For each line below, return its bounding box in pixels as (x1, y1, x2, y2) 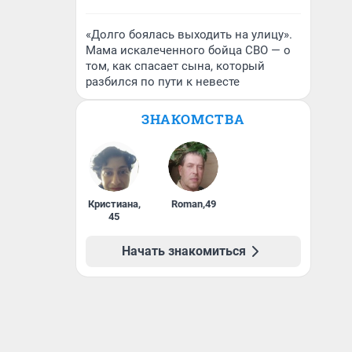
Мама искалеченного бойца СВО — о (86, 43, 291, 57)
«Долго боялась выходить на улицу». (86, 27, 292, 42)
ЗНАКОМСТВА (141, 110, 245, 128)
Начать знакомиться (122, 244, 246, 258)
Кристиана (87, 198, 138, 210)
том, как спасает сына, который (86, 59, 265, 73)
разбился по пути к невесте (86, 75, 240, 89)
